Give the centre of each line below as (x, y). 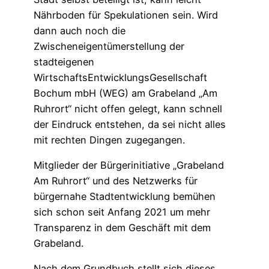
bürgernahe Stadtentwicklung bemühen (125, 196)
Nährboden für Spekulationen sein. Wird (126, 15)
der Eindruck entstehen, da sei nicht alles (130, 124)
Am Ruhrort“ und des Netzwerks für (116, 180)
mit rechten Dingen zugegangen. (109, 140)
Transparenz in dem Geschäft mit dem (122, 227)
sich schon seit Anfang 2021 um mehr (122, 212)
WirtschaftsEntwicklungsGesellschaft (120, 77)
